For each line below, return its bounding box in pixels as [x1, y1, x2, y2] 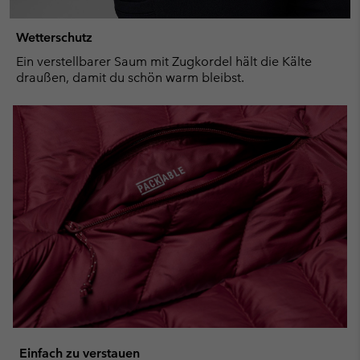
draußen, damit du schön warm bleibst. [16, 69, 244, 85]
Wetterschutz [16, 29, 92, 45]
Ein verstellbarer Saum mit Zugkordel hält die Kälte [16, 53, 312, 69]
